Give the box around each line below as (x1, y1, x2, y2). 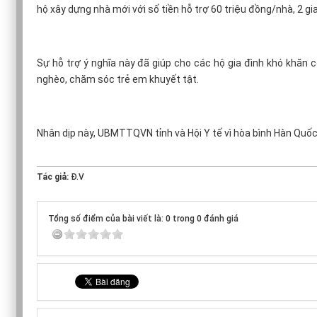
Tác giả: (37, 171, 71, 182)
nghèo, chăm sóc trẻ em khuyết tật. (37, 73, 199, 85)
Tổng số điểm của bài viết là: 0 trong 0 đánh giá (48, 213, 238, 224)
